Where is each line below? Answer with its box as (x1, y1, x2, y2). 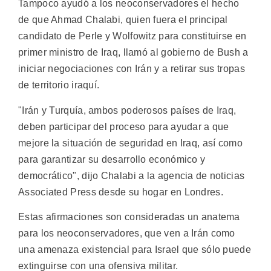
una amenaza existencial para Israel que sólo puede (18, 244, 251, 255)
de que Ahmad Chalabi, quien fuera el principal (18, 15, 228, 25)
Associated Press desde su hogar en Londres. (18, 186, 223, 197)
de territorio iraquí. (18, 80, 100, 91)
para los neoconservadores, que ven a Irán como (18, 228, 235, 239)
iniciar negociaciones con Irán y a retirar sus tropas (18, 64, 245, 74)
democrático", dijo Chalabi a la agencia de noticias (18, 170, 245, 181)
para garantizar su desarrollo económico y (18, 154, 206, 165)
